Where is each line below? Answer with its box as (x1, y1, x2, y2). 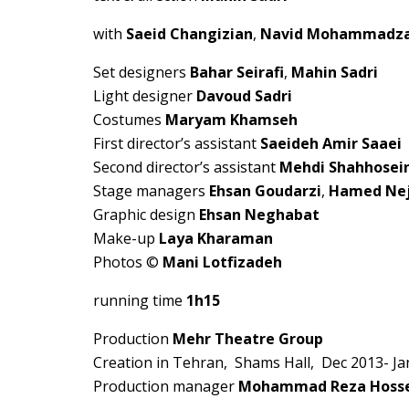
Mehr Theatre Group (173, 329, 323, 349)
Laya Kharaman (159, 228, 273, 248)
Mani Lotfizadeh (163, 252, 282, 272)
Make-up (93, 228, 159, 248)
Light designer (93, 86, 196, 106)
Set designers (93, 62, 190, 82)
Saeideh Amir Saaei (260, 133, 402, 153)
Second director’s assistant (93, 157, 279, 177)
